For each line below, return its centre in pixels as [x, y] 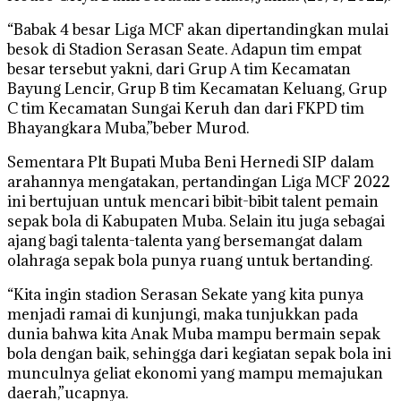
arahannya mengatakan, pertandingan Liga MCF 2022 [199, 181]
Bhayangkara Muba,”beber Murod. [128, 128]
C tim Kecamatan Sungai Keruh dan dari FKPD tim [186, 108]
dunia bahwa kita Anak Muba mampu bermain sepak [194, 333]
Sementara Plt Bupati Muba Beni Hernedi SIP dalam [191, 162]
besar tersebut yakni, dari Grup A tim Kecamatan [179, 68]
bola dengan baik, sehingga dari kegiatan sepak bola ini [199, 353]
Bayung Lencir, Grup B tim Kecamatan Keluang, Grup [197, 88]
